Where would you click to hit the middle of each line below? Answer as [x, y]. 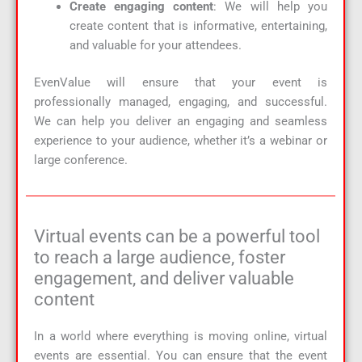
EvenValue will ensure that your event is [181, 83]
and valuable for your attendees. [155, 46]
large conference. [81, 160]
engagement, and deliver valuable [164, 278]
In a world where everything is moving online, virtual [181, 336]
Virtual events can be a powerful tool [177, 236]
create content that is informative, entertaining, [198, 26]
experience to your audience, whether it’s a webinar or [181, 141]
